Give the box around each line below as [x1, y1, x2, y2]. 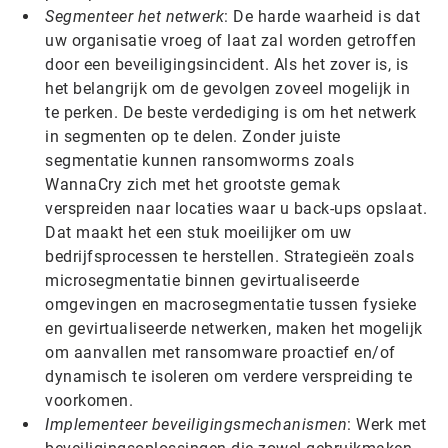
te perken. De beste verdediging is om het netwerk [45, 103, 417, 122]
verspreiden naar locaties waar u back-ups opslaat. [45, 199, 427, 218]
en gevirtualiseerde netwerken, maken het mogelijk [45, 319, 423, 338]
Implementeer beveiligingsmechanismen [45, 415, 347, 434]
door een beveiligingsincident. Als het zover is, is [45, 55, 409, 74]
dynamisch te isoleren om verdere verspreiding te [45, 367, 412, 386]
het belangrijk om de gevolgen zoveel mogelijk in [45, 79, 410, 98]
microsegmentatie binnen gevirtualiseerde [45, 271, 359, 290]
